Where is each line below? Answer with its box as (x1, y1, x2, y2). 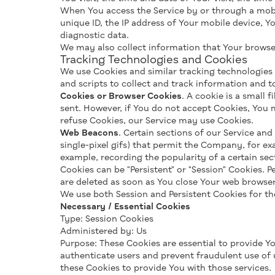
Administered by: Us (60, 227, 147, 236)
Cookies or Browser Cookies (60, 92, 182, 101)
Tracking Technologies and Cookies (60, 55, 247, 66)
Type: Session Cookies (60, 215, 153, 223)
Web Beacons (60, 129, 118, 137)
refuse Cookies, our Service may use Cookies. (60, 117, 254, 125)
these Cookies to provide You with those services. (60, 264, 271, 273)
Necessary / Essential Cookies (60, 203, 190, 211)
